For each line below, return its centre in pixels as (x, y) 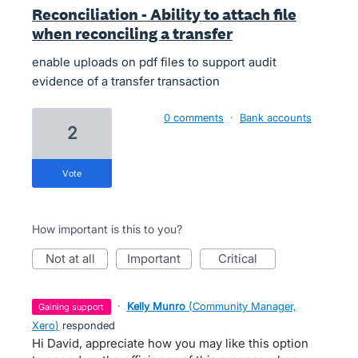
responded (87, 325)
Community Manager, (244, 306)
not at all (74, 259)
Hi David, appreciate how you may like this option (170, 343)
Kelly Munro (156, 306)
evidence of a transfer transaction (126, 81)
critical (242, 259)
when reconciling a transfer (132, 34)
